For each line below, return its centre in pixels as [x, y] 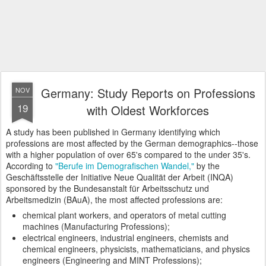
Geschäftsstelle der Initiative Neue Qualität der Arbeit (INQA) [120, 177]
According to [31, 166]
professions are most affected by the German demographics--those [132, 143]
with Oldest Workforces [148, 110]
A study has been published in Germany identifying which [113, 132]
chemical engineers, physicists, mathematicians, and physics [136, 249]
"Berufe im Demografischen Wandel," [125, 166]
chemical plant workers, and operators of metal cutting [124, 215]
